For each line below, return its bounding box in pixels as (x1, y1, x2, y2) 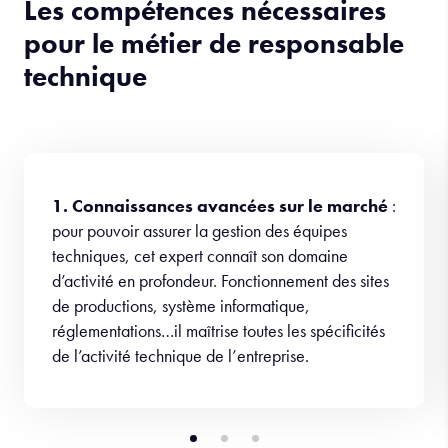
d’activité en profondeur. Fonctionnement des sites (52, 269, 389, 292)
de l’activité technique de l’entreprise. (52, 344, 309, 367)
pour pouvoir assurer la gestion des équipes (52, 219, 347, 242)
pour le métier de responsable (24, 26, 404, 61)
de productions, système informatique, (52, 294, 310, 317)
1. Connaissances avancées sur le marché (52, 194, 392, 217)
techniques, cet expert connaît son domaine (52, 244, 348, 267)
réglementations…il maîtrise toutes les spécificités (52, 319, 385, 342)
